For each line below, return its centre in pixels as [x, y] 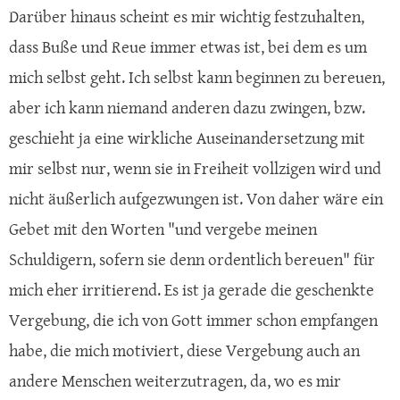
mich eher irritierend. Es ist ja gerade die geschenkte [192, 290]
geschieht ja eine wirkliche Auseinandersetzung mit [187, 138]
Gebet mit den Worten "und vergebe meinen [163, 229]
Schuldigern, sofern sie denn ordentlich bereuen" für [192, 260]
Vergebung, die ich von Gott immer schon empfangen [193, 321]
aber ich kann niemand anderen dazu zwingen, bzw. [187, 108]
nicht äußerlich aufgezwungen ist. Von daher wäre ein [196, 199]
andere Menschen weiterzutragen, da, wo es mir [175, 381]
